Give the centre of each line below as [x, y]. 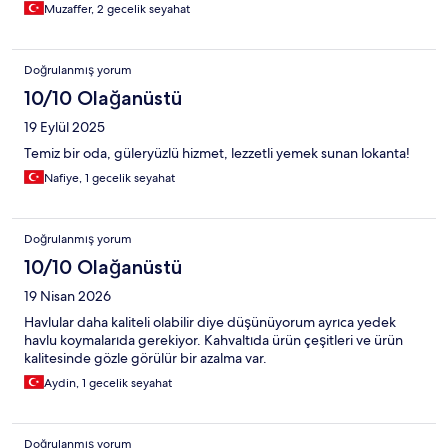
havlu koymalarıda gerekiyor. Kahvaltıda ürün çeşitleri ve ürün [213, 339]
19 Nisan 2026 [67, 295]
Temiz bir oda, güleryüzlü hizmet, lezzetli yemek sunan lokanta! [217, 152]
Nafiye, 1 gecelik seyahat [109, 177]
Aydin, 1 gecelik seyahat [108, 382]
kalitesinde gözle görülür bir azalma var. [145, 357]
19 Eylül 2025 [64, 126]
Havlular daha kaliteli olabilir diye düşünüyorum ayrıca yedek [210, 321]
